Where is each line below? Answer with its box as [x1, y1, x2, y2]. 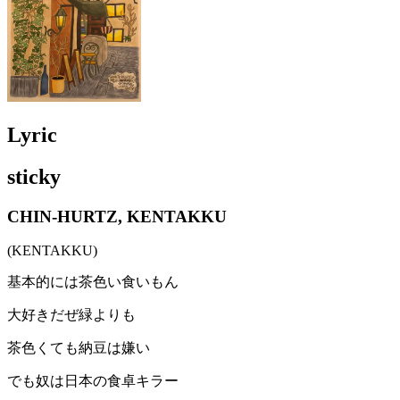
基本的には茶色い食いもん [7, 274, 179, 290]
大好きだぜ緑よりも [7, 307, 136, 323]
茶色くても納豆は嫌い [7, 340, 150, 356]
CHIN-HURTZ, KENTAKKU [7, 206, 227, 226]
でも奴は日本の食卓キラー [7, 373, 179, 389]
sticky [7, 164, 61, 188]
